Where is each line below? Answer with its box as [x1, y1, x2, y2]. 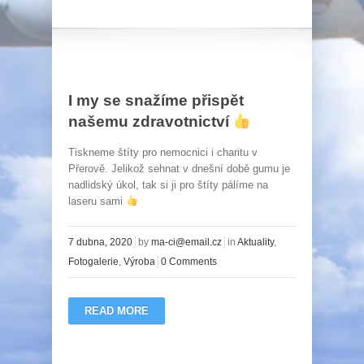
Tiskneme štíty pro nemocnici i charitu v [68, 146, 258, 158]
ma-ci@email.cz [151, 236, 222, 248]
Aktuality [237, 236, 274, 248]
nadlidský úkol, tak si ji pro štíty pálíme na [68, 179, 268, 191]
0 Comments [161, 256, 217, 267]
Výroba [123, 256, 155, 267]
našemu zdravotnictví [68, 113, 233, 130]
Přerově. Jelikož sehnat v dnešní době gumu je [68, 162, 290, 175]
